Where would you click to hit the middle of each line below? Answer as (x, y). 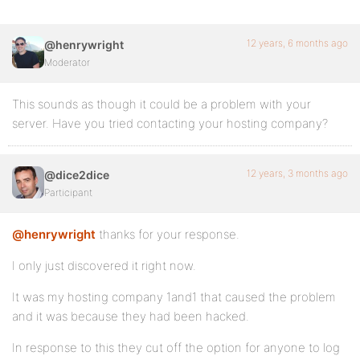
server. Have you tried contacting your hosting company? (170, 123)
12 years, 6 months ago (297, 43)
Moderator (67, 62)
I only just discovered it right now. (104, 266)
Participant (68, 192)
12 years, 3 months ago (297, 173)
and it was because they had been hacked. (131, 316)
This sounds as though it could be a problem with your (162, 104)
